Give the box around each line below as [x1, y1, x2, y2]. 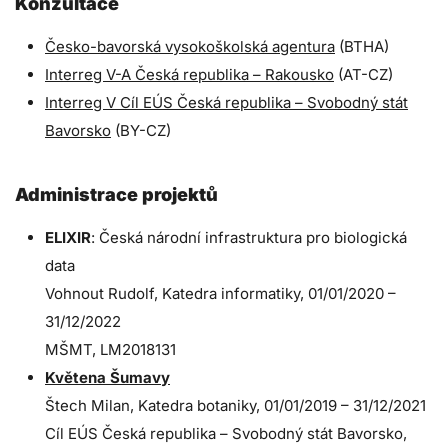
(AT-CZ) [338, 64, 393, 84]
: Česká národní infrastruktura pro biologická [91, 227, 407, 247]
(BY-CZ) [115, 120, 171, 140]
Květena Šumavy [45, 367, 170, 387]
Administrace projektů [15, 183, 218, 205]
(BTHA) [339, 36, 389, 56]
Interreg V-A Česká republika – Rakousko [45, 64, 334, 84]
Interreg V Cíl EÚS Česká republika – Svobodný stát [45, 92, 408, 112]
